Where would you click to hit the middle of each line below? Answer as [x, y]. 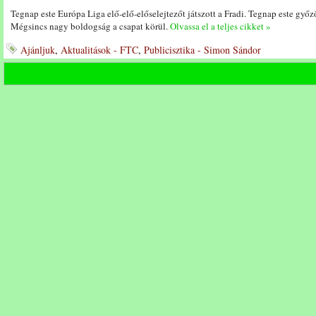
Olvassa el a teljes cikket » [220, 26]
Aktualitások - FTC [99, 50]
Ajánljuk [38, 50]
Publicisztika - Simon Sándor [202, 50]
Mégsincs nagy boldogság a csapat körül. [90, 26]
